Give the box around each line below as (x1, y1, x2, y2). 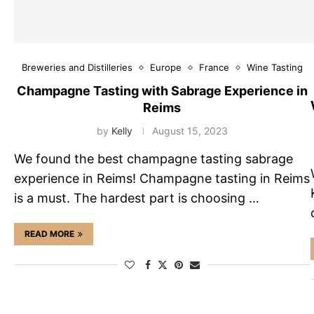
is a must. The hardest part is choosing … (14, 191, 259, 206)
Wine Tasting (246, 62, 303, 74)
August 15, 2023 (151, 125, 228, 137)
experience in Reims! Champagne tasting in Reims (14, 171, 310, 186)
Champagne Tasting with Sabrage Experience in (16, 83, 308, 99)
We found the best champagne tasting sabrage (14, 151, 293, 167)
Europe (149, 62, 182, 74)
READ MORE (25, 228, 74, 240)
